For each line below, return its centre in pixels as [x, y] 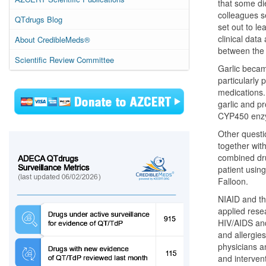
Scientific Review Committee [64, 60]
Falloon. [233, 181]
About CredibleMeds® [53, 39]
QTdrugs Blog [39, 19]
